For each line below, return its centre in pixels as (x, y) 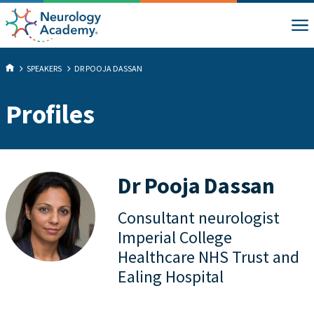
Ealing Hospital (171, 277)
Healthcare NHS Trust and (209, 257)
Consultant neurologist (199, 218)
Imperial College (175, 237)
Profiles (50, 114)
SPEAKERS (44, 68)
